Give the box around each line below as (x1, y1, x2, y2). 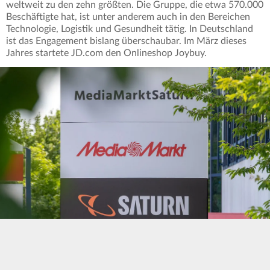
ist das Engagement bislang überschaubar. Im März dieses (6, 36, 246, 46)
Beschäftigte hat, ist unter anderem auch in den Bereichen (6, 12, 250, 22)
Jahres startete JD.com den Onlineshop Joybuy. (6, 48, 207, 58)
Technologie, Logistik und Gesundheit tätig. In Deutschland (6, 24, 253, 34)
